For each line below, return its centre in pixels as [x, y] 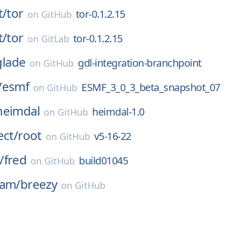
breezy [39, 184]
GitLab [55, 39]
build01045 [104, 161]
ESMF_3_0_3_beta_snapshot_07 [151, 87]
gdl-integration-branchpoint [140, 63]
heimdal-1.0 [118, 112]
